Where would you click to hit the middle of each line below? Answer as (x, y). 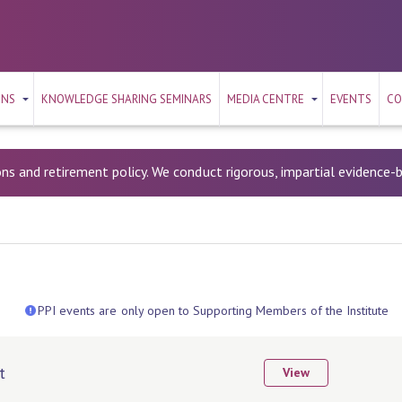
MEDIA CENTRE (266, 99)
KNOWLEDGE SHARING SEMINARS (127, 99)
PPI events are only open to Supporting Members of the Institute (213, 310)
